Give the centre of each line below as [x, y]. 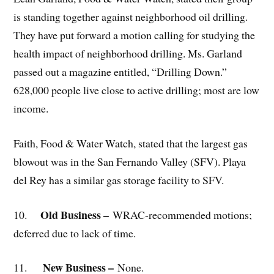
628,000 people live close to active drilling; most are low [137, 90]
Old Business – [70, 214]
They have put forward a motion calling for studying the [135, 35]
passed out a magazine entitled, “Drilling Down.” [120, 72]
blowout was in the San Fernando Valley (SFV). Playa [130, 161]
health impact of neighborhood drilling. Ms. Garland [128, 54]
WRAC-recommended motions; [183, 214]
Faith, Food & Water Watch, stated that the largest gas [131, 143]
